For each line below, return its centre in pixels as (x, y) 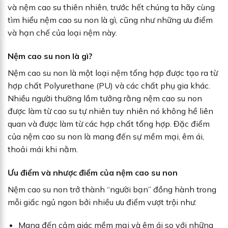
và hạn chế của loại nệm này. (62, 32)
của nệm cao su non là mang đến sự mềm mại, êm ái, (106, 136)
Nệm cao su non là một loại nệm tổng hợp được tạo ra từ (113, 73)
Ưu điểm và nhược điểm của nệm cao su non (93, 172)
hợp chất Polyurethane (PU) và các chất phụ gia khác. (109, 85)
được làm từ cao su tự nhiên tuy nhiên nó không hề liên (110, 111)
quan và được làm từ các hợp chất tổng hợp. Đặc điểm (109, 123)
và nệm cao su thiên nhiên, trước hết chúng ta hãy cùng (111, 7)
